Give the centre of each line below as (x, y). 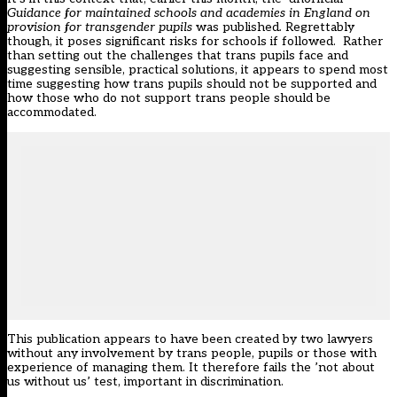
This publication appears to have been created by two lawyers (190, 339)
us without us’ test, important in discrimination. (147, 382)
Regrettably (318, 27)
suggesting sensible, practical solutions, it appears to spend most (198, 70)
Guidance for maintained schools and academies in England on (189, 13)
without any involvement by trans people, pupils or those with (192, 354)
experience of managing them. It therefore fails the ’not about (191, 368)
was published (236, 27)
